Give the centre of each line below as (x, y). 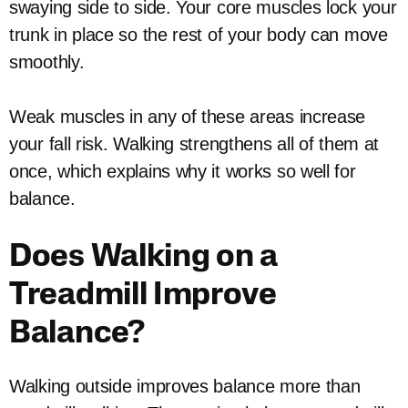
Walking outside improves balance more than (185, 386)
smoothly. (47, 62)
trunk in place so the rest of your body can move (199, 35)
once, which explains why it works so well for (183, 171)
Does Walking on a (143, 258)
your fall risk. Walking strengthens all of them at (194, 144)
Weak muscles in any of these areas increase (188, 117)
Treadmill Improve (143, 296)
